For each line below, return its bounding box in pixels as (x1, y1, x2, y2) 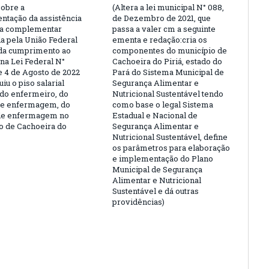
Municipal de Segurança (112, 163, 202, 175)
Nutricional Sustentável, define (112, 131, 228, 142)
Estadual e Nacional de (112, 109, 198, 121)
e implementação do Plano (112, 153, 213, 164)
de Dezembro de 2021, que (112, 12, 211, 23)
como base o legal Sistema (112, 98, 213, 110)
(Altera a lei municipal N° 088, (112, 1, 224, 13)
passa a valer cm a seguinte (112, 23, 216, 34)
